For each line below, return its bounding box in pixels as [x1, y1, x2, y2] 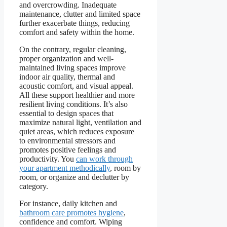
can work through [76, 154, 133, 163]
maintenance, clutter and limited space [19, 9, 140, 18]
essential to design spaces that [19, 108, 113, 118]
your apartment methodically [19, 163, 110, 172]
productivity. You [19, 154, 76, 163]
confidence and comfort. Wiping [19, 217, 122, 226]
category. [19, 181, 50, 191]
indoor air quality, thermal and [19, 72, 115, 81]
